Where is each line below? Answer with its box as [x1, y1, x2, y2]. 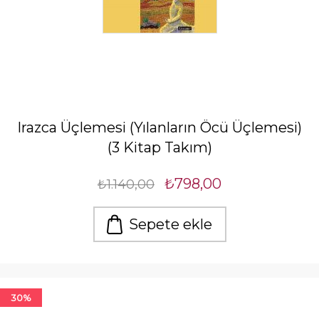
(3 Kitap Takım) [107, 139, 212, 157]
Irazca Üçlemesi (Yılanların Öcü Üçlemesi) [17, 119, 302, 137]
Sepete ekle [128, 216, 212, 234]
